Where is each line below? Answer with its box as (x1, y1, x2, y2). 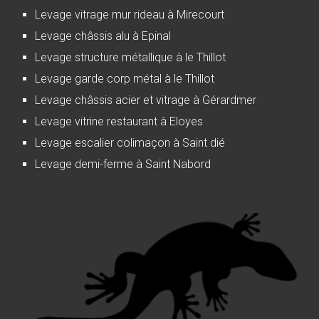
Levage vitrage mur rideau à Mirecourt (35, 7, 225, 21)
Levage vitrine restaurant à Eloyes (35, 114, 204, 128)
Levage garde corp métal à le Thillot (35, 71, 215, 85)
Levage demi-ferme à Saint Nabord (35, 157, 211, 171)
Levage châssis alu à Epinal (35, 28, 172, 43)
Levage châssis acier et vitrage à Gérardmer (35, 93, 257, 107)
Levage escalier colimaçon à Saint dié (35, 135, 226, 150)
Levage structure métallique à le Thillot (35, 50, 226, 64)
